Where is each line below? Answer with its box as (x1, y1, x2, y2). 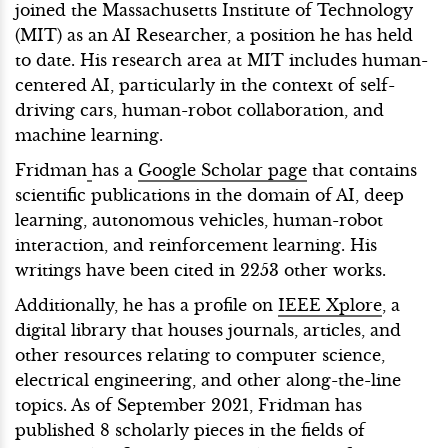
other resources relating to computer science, (15, 344, 385, 365)
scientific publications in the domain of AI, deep (15, 184, 404, 205)
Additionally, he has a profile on (15, 294, 278, 315)
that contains (307, 159, 417, 180)
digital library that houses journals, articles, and (15, 319, 401, 340)
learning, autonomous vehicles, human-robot (15, 209, 383, 230)
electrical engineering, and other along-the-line (15, 369, 401, 390)
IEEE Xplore (278, 294, 382, 315)
